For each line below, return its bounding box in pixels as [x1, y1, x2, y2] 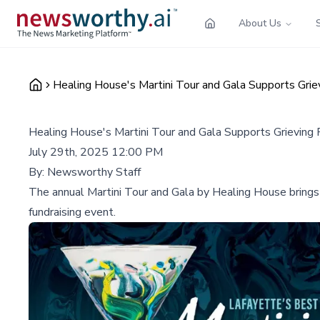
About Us [239, 16, 281, 30]
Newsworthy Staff [47, 164, 141, 180]
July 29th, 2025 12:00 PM [29, 144, 163, 160]
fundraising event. [29, 204, 116, 220]
